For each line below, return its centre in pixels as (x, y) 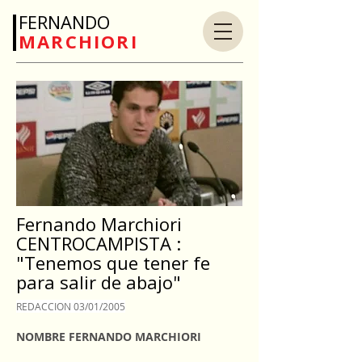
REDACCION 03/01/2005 (71, 306)
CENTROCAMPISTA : (99, 243)
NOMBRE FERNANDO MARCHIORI (109, 337)
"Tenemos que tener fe (113, 263)
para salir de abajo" (99, 282)
